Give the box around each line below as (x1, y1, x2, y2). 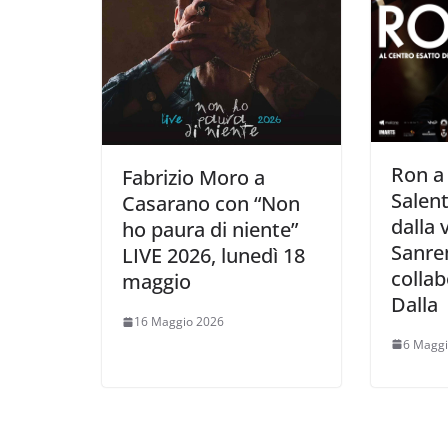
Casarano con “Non (122, 190, 300, 218)
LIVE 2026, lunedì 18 (122, 242, 305, 270)
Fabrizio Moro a (122, 164, 265, 192)
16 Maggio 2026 (134, 313, 224, 331)
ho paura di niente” (122, 216, 298, 244)
